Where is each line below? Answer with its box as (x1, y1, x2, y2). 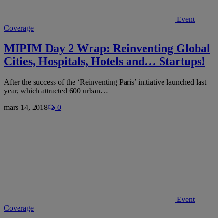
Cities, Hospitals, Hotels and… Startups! (4, 55, 205, 68)
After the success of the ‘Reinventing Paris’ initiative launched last (4, 78, 206, 87)
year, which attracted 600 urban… (4, 87, 108, 95)
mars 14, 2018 (4, 103, 48, 112)
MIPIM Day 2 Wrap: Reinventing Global (4, 42, 210, 55)
